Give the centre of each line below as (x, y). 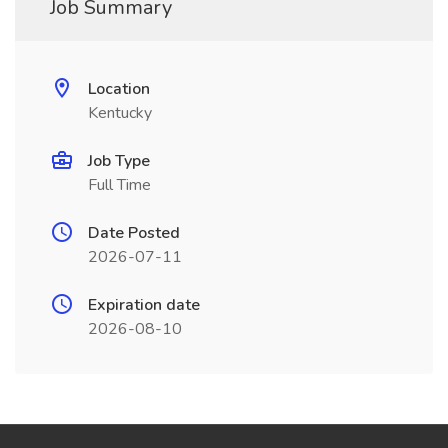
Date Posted (134, 233)
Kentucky (120, 113)
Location (119, 89)
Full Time (119, 185)
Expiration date (144, 305)
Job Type (119, 161)
